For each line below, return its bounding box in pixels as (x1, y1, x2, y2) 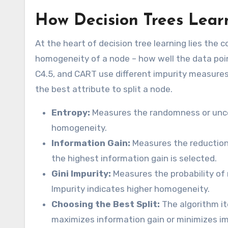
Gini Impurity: (51, 168, 111, 179)
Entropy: (51, 107, 90, 118)
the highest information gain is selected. (51, 153, 217, 164)
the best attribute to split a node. (35, 84, 173, 95)
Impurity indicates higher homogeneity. (51, 184, 210, 194)
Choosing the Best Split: (51, 199, 160, 210)
